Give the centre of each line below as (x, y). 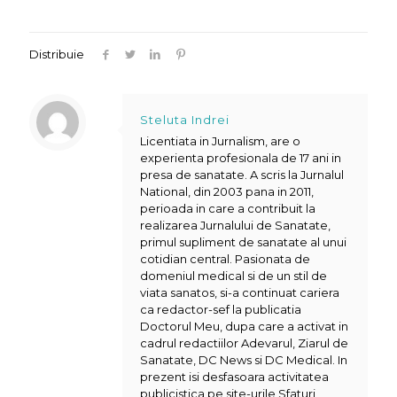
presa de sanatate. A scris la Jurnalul (242, 175)
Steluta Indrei (185, 120)
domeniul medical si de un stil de (234, 276)
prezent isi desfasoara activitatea (234, 377)
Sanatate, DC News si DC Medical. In (244, 360)
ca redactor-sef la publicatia (221, 309)
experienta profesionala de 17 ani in (241, 158)
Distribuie (57, 54)
